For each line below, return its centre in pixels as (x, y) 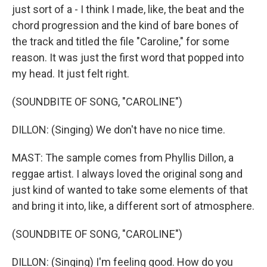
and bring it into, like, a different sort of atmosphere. (133, 206)
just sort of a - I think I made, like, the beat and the (128, 9)
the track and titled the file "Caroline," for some (121, 41)
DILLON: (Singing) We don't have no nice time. (119, 130)
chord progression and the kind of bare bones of (125, 25)
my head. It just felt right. (71, 74)
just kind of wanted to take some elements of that (130, 190)
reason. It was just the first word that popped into (128, 58)
